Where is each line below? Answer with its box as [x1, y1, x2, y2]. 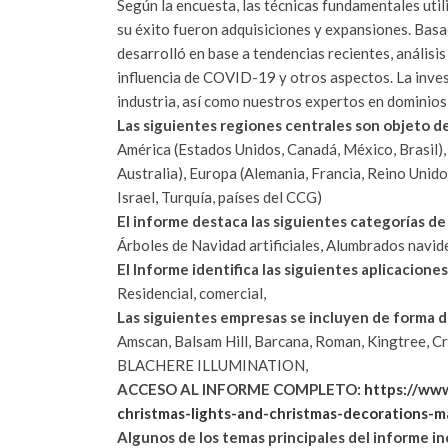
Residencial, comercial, [117, 283, 266, 302]
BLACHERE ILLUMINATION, [117, 355, 308, 374]
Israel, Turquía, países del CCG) [117, 187, 322, 206]
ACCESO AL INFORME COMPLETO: [117, 379, 364, 398]
